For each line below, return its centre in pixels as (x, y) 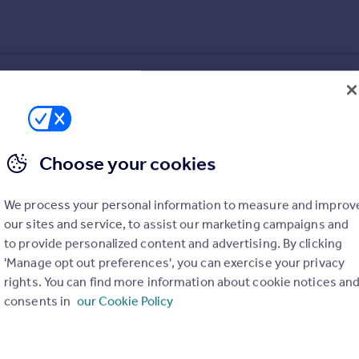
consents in (39, 301)
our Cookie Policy (125, 301)
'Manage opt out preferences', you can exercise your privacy (174, 262)
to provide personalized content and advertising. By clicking (173, 243)
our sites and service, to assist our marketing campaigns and (177, 224)
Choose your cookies (127, 163)
